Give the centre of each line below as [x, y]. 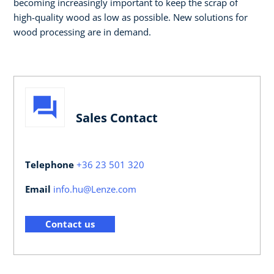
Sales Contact [117, 117]
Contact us [70, 224]
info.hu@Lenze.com [95, 189]
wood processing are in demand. [82, 31]
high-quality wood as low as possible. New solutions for [131, 17]
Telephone [51, 165]
